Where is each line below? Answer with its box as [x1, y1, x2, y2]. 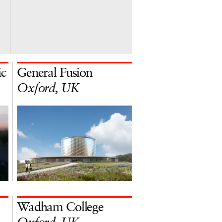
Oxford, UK [17, 82, 79, 95]
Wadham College [17, 201, 104, 214]
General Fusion [17, 67, 92, 80]
